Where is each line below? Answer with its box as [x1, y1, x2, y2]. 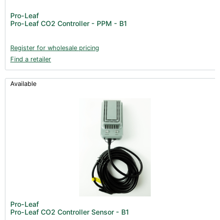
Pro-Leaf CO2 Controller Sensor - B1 [10, 207, 129, 216]
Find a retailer [10, 55, 51, 63]
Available [10, 80, 36, 87]
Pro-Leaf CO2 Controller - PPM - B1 [10, 19, 127, 27]
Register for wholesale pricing [10, 44, 99, 52]
